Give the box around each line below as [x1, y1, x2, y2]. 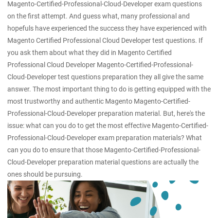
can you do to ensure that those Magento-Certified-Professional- [7, 146, 200, 154]
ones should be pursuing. [7, 170, 83, 178]
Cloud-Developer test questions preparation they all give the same [7, 73, 203, 81]
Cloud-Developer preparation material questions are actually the [7, 158, 199, 166]
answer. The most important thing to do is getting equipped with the [7, 85, 211, 93]
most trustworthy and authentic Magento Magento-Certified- [7, 97, 190, 105]
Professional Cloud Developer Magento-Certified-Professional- [7, 61, 193, 69]
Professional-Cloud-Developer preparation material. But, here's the [7, 109, 205, 117]
